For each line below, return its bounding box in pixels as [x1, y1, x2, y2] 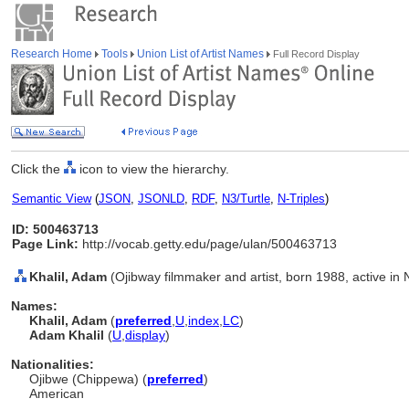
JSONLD [138, 192, 184, 205]
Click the [11, 162, 64, 176]
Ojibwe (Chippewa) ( [29, 372, 147, 386]
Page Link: [12, 236, 79, 251]
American [29, 386, 84, 401]
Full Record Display [270, 48, 360, 59]
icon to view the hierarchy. [76, 162, 229, 176]
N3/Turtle [222, 192, 270, 205]
